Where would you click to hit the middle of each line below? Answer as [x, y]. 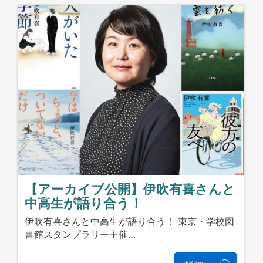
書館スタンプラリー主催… [80, 234]
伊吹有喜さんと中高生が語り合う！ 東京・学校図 [130, 221]
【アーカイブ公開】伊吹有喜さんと [130, 189]
